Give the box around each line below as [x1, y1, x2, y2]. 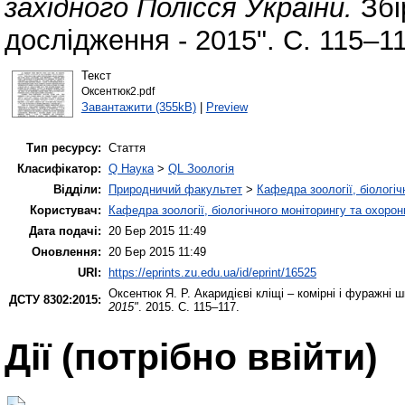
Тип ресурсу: [26, 141, 101, 155]
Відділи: [53, 183, 101, 197]
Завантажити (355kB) [80, 99, 196, 114]
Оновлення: [32, 245, 101, 259]
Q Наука [108, 162, 154, 176]
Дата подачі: [29, 224, 101, 239]
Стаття [108, 141, 146, 155]
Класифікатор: [17, 162, 101, 176]
